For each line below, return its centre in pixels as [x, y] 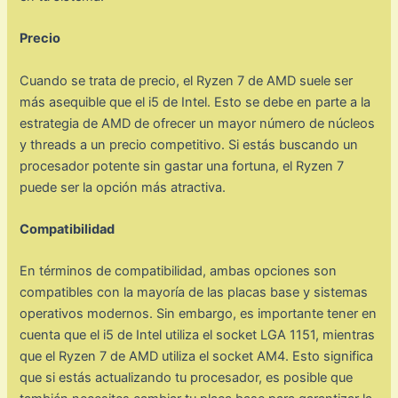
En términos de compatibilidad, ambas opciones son [179, 271]
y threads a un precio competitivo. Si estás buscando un [189, 144]
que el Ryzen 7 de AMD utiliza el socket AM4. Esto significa [197, 357]
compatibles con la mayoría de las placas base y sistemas [194, 293]
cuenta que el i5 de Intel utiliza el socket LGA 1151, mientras [198, 335]
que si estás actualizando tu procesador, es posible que [187, 378]
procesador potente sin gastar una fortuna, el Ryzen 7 [182, 166]
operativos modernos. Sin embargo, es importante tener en [199, 314]
